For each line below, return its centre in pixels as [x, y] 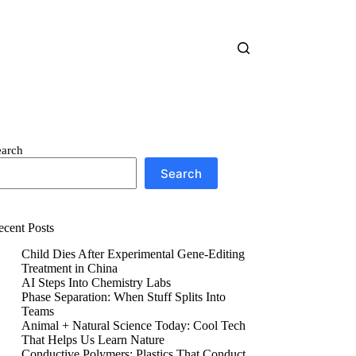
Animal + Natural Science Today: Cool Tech [134, 325]
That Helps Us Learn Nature [93, 339]
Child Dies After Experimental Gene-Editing [133, 253]
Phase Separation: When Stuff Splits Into [124, 296]
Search [182, 173]
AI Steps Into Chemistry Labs [97, 282]
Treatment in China [70, 268]
